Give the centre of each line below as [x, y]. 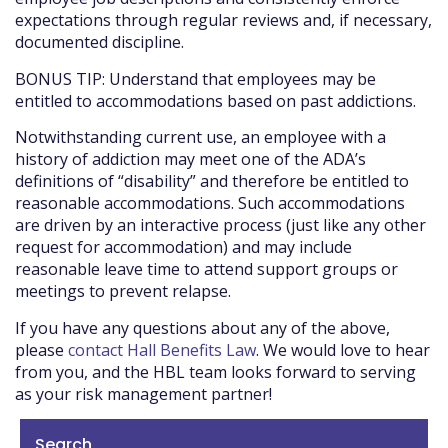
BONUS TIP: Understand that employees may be [195, 78]
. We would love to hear [343, 349]
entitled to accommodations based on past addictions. [215, 100]
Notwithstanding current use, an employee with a [200, 137]
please [41, 349]
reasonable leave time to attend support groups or [206, 269]
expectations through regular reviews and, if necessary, [223, 20]
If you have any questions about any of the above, [202, 327]
